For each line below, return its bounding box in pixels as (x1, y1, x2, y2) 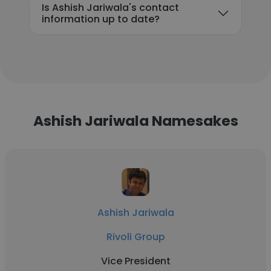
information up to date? (42, 12, 160, 26)
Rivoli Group (106, 230, 165, 244)
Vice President (100, 254, 171, 268)
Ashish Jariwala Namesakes (33, 111, 238, 131)
